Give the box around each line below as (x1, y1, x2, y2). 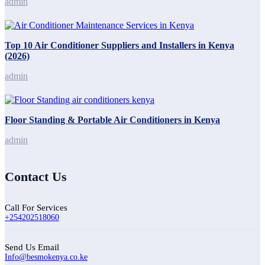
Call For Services (5, 202, 67, 212)
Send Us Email (5, 242, 59, 252)
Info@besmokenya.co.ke (5, 252, 88, 261)
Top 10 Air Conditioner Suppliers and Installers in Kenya (5, 40, 234, 50)
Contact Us (5, 169, 67, 184)
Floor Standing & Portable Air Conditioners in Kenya (5, 114, 220, 125)
